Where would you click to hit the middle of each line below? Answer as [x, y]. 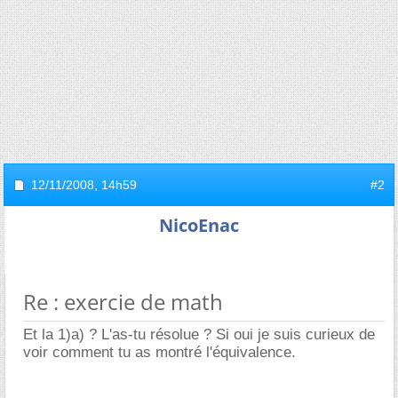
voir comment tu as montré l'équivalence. [159, 352]
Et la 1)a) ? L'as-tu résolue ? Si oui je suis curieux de [199, 334]
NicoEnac [199, 225]
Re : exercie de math [123, 302]
